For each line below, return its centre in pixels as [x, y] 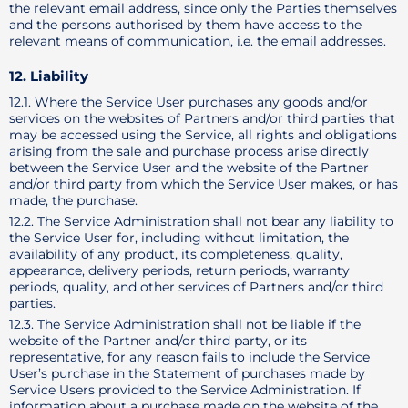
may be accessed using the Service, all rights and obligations [203, 135]
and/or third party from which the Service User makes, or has [204, 184]
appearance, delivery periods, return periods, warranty [179, 270]
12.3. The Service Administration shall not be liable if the [185, 324]
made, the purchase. [73, 200]
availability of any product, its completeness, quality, [176, 254]
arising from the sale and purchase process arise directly [189, 151]
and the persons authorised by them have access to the [185, 25]
